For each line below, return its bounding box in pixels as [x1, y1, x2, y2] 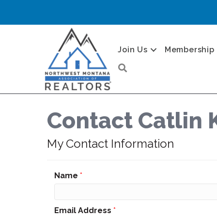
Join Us [118, 45, 148, 54]
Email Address [54, 206, 111, 215]
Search [131, 62, 155, 71]
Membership [164, 45, 215, 54]
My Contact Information [47, 137, 174, 151]
